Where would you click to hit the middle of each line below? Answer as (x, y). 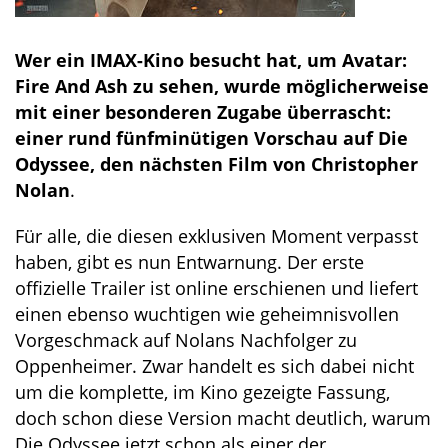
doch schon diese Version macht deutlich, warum (223, 418)
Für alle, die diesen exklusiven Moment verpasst (216, 236)
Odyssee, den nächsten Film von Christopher (216, 164)
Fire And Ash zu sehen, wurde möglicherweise (222, 86)
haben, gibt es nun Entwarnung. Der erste (189, 262)
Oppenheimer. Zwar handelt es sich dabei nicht (214, 366)
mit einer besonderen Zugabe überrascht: (203, 112)
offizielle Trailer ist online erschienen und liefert (216, 288)
